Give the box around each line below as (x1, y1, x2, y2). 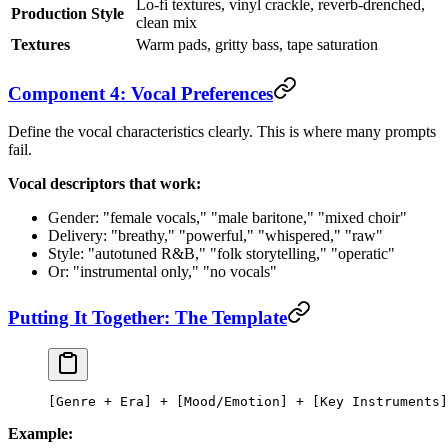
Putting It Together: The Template (8, 307, 287, 329)
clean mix (136, 13, 197, 31)
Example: (8, 424, 73, 442)
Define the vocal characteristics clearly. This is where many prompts (8, 123, 436, 141)
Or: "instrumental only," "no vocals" (48, 263, 277, 281)
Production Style (11, 4, 124, 22)
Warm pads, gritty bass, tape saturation (136, 35, 378, 53)
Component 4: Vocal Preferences (8, 82, 273, 104)
